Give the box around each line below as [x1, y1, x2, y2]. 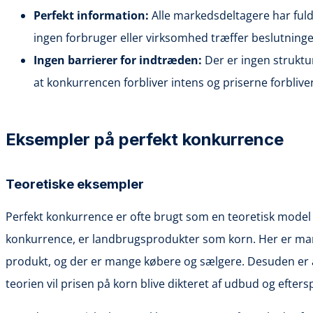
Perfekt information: [34, 7, 149, 23]
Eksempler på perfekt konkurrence [6, 129, 284, 150]
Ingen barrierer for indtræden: [34, 52, 202, 68]
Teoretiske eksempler [6, 175, 144, 192]
